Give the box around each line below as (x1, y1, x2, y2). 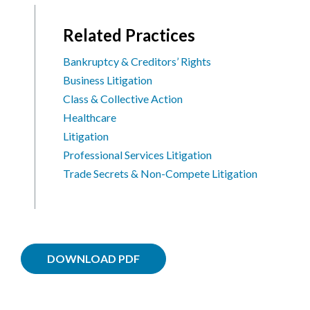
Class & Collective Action (63, 91, 183, 105)
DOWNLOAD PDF (47, 252, 140, 266)
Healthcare (63, 110, 116, 124)
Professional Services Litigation (63, 147, 212, 161)
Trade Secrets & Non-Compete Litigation (63, 166, 257, 180)
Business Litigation (63, 73, 152, 86)
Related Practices (63, 24, 195, 45)
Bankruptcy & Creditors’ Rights (63, 54, 211, 68)
